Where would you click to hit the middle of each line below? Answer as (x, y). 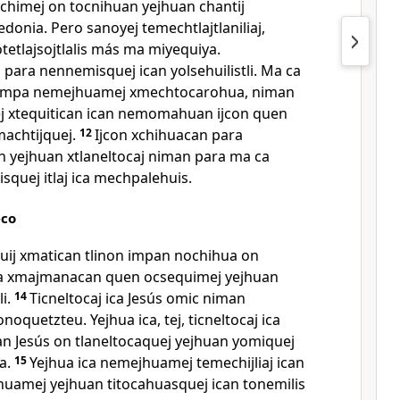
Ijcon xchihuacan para (169, 135)
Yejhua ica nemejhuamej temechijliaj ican (167, 362)
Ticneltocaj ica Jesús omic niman (137, 298)
